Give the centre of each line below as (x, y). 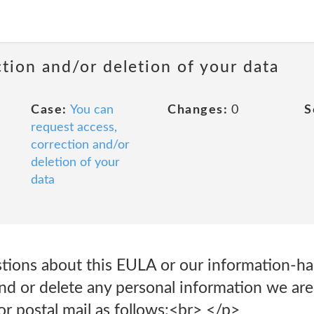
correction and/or (80, 145)
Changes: (198, 110)
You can (91, 110)
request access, (74, 128)
